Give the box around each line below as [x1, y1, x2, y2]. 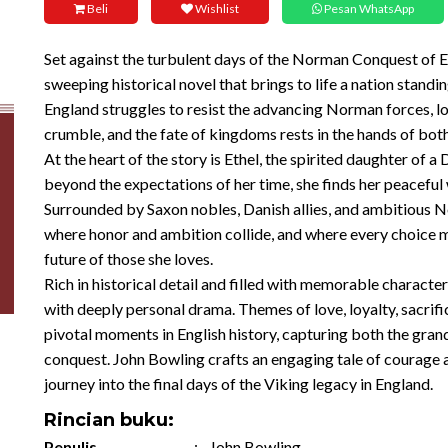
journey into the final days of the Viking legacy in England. [44, 374, 433, 393]
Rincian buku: [44, 409, 174, 431]
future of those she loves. [44, 249, 213, 268]
